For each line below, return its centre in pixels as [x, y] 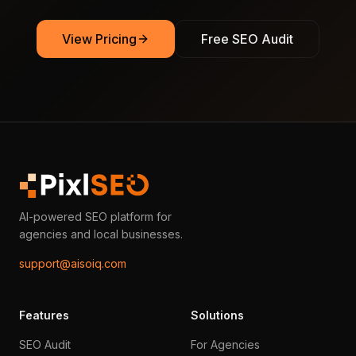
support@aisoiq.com [73, 263]
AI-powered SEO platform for [95, 216]
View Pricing [99, 39]
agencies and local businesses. [101, 234]
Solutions [217, 315]
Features [44, 315]
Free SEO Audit [247, 39]
